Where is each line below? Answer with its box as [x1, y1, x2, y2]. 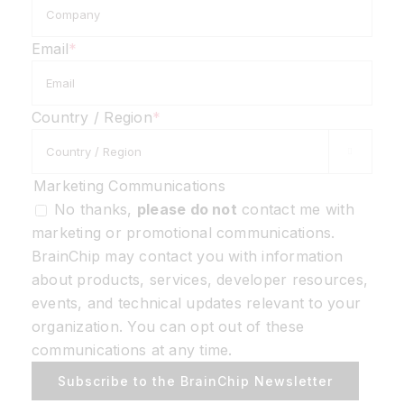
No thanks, [54, 200, 137, 219]
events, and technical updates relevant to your [32, 294, 362, 313]
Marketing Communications [33, 177, 225, 196]
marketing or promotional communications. [32, 224, 335, 243]
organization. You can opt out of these [32, 317, 305, 336]
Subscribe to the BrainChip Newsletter [58, 373, 333, 390]
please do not [136, 200, 237, 219]
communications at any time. [32, 341, 233, 360]
